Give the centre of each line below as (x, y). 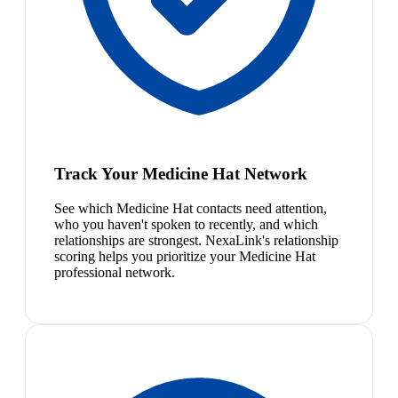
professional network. (115, 272)
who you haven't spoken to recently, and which (186, 224)
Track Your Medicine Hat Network (181, 173)
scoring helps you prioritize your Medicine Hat (185, 256)
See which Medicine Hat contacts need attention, (191, 208)
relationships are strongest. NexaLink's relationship (196, 240)
